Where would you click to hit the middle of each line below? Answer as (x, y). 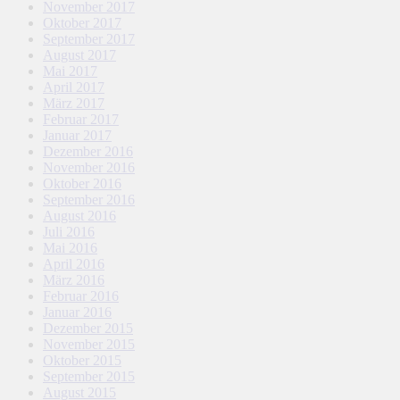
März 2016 (74, 279)
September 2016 (89, 199)
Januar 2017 (77, 135)
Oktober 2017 (82, 22)
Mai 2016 (70, 247)
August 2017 (79, 54)
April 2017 (74, 87)
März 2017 (74, 103)
